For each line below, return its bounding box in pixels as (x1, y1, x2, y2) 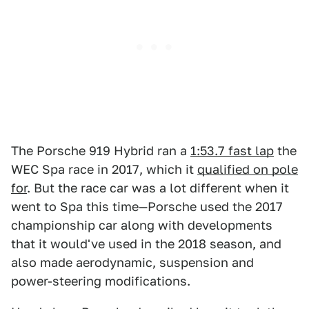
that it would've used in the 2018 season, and (11, 237, 281, 251)
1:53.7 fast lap (190, 143, 274, 158)
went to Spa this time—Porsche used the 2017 (11, 199, 283, 214)
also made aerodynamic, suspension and (11, 255, 254, 270)
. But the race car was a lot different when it (27, 181, 289, 195)
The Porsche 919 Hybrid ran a (11, 143, 190, 158)
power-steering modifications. (11, 274, 190, 288)
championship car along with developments (11, 218, 272, 232)
